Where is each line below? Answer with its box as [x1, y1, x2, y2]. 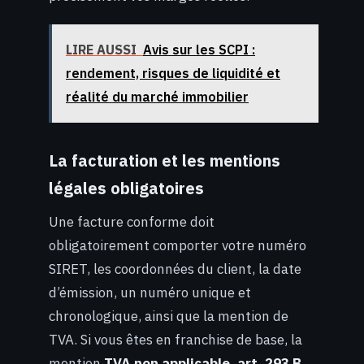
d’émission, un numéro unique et [49, 283, 251, 301]
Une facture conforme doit [49, 212, 214, 231]
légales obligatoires [49, 177, 204, 198]
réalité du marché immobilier [66, 88, 249, 105]
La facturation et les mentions [49, 149, 280, 171]
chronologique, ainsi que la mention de [49, 306, 288, 325]
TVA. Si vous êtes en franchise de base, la [49, 330, 302, 349]
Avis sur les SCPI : [143, 41, 255, 58]
